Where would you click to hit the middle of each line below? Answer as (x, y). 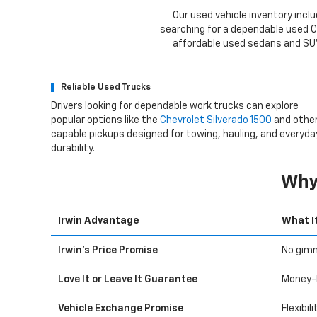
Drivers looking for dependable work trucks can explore (175, 106)
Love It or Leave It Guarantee (128, 279)
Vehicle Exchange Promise (121, 308)
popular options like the (105, 120)
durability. (73, 148)
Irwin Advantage (99, 220)
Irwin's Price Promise (108, 250)
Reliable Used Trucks (106, 87)
